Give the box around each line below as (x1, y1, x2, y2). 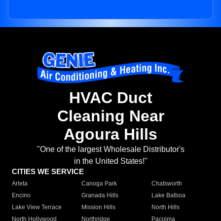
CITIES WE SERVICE (12, 167, 84, 176)
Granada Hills (81, 192, 119, 199)
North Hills (151, 204, 180, 211)
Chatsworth (151, 180, 182, 187)
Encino (12, 192, 31, 199)
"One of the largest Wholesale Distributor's (37, 145, 184, 154)
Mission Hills (81, 204, 116, 211)
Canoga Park (81, 180, 117, 187)
